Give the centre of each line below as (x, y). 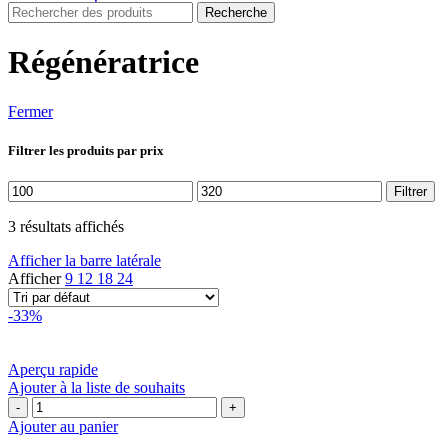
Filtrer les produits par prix (86, 151)
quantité (56, 405)
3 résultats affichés (66, 227)
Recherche (236, 12)
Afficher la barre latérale (84, 261)
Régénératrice (103, 62)
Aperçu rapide (53, 370)
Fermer (30, 111)
